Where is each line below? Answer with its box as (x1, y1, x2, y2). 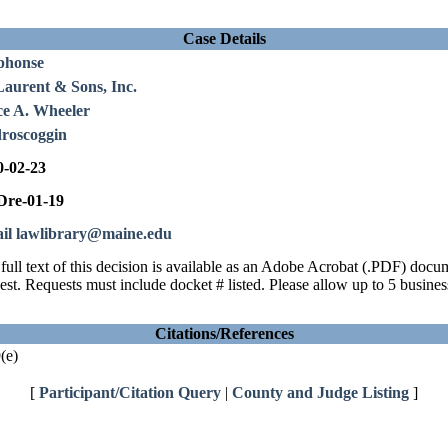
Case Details (182, 30, 266, 47)
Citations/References (154, 325, 294, 342)
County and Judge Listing (232, 384, 409, 401)
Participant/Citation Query (39, 384, 221, 401)
